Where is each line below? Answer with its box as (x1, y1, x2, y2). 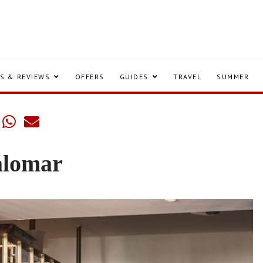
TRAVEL (173, 72, 201, 81)
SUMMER (217, 72, 249, 81)
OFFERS (75, 72, 104, 81)
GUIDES (119, 72, 149, 81)
